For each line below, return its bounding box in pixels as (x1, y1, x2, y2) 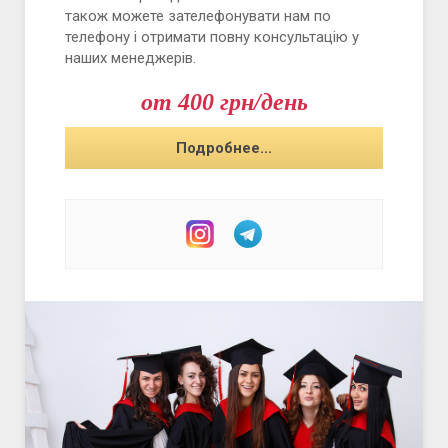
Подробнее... (176, 138, 272, 157)
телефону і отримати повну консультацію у (65, 28, 359, 46)
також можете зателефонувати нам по (65, 7, 331, 25)
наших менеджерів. (65, 49, 196, 67)
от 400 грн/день (140, 89, 308, 115)
